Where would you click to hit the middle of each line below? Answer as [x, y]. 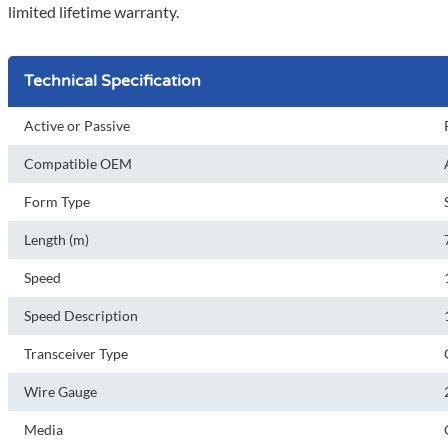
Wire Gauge [60, 391]
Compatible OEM [78, 163]
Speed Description [81, 315]
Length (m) [56, 239]
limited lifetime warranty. [93, 11]
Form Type [57, 201]
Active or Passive [77, 125]
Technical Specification [112, 81]
